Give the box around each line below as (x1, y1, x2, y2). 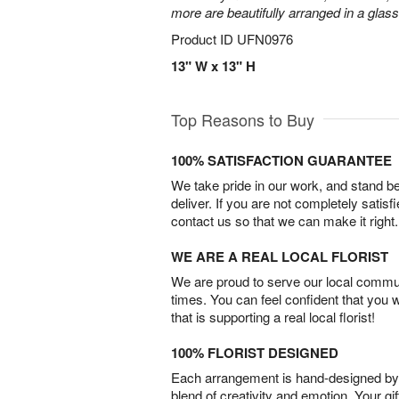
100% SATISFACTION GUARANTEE (171, 151, 392, 170)
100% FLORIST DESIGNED (171, 343, 338, 362)
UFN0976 (237, 29, 293, 48)
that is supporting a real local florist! (171, 307, 375, 326)
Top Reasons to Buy (171, 108, 314, 131)
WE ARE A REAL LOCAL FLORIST (171, 247, 388, 266)
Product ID (171, 29, 237, 48)
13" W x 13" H (171, 56, 256, 76)
